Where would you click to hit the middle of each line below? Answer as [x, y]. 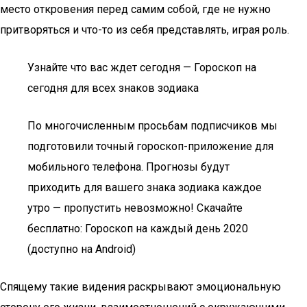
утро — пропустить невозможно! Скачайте [135, 208]
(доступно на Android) [82, 249]
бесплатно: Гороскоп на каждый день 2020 [138, 229]
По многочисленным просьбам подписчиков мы [152, 126]
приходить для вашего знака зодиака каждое [145, 187]
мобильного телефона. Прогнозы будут [128, 167]
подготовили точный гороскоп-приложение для [150, 146]
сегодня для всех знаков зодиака [113, 88]
